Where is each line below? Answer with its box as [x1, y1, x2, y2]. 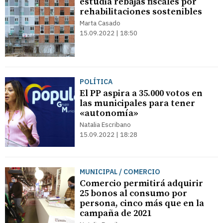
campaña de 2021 [80, 208, 151, 219]
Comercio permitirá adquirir [80, 178, 203, 189]
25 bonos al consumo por [80, 188, 187, 199]
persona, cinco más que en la [80, 198, 204, 209]
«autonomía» [80, 108, 138, 119]
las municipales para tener [80, 98, 195, 109]
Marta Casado [80, 19, 120, 27]
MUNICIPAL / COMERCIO [80, 167, 160, 176]
